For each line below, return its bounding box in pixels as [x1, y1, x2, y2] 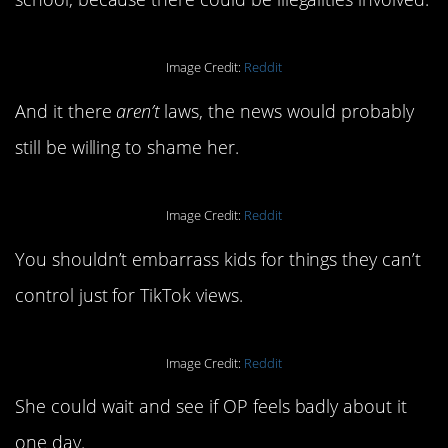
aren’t [116, 98, 160, 123]
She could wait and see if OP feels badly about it [15, 394, 407, 419]
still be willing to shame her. [15, 134, 239, 159]
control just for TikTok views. [15, 282, 243, 307]
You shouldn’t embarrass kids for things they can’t [15, 246, 421, 271]
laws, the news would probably [159, 98, 414, 123]
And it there [15, 98, 117, 123]
